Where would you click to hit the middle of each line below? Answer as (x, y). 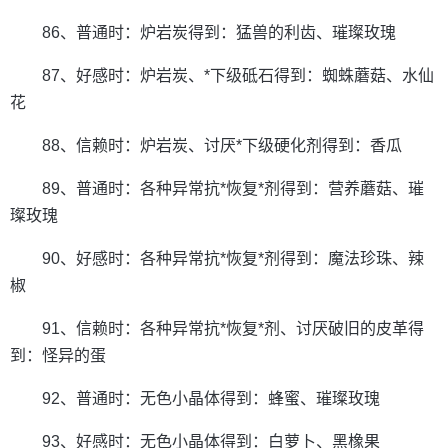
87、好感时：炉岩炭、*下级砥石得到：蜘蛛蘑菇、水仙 (238, 76)
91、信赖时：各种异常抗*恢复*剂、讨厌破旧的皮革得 (233, 329)
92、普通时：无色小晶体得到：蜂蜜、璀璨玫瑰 (211, 399)
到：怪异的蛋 (58, 356)
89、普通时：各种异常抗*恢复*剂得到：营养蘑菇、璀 (233, 189)
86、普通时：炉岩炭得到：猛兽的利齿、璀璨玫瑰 (219, 33)
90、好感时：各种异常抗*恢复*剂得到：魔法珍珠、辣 (233, 259)
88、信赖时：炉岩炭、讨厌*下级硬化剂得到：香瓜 (222, 146)
